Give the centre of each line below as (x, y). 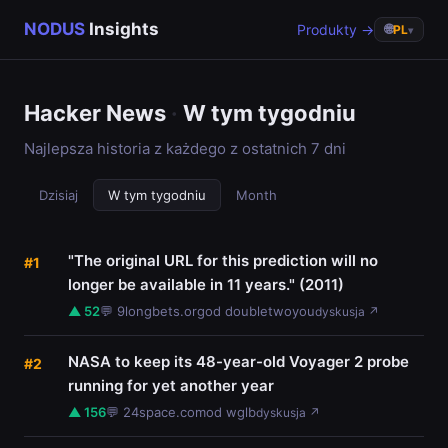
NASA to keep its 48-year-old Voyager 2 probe (238, 361)
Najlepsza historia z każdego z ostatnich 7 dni (185, 148)
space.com (172, 412)
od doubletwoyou (260, 311)
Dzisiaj (58, 195)
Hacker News (97, 113)
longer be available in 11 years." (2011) (206, 284)
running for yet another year (171, 385)
